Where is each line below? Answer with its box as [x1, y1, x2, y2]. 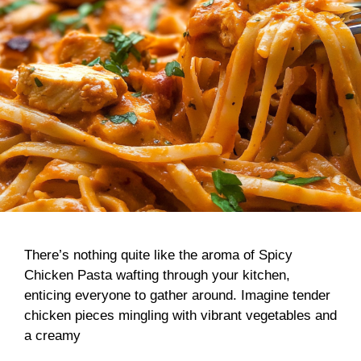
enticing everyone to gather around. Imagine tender [24, 288, 330, 303]
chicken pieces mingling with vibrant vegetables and [24, 308, 337, 323]
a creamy [24, 328, 81, 343]
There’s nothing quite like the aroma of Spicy [24, 247, 293, 263]
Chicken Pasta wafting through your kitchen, [24, 268, 290, 283]
